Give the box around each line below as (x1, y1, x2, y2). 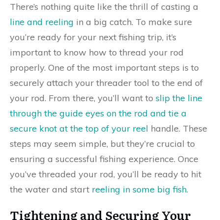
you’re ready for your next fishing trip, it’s (10, 31, 176, 43)
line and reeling (10, 16, 74, 27)
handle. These (148, 123, 207, 134)
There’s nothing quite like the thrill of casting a (10, 1, 198, 12)
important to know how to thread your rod (10, 47, 184, 58)
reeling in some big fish (92, 184, 187, 195)
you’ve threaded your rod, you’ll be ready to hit (10, 168, 201, 180)
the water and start (10, 184, 92, 195)
